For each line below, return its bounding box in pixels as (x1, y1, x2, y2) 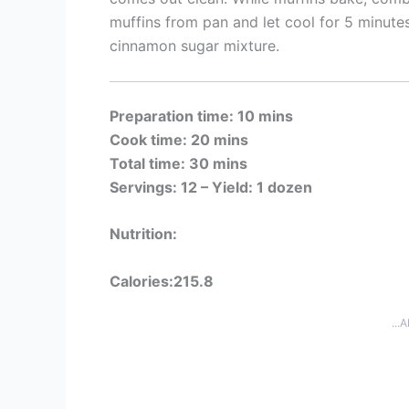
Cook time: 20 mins (110, 130, 248, 149)
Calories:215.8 (110, 271, 214, 290)
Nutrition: (110, 225, 177, 244)
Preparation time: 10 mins (110, 106, 293, 125)
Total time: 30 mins (110, 153, 247, 173)
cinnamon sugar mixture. (110, 36, 279, 55)
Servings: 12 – (110, 177, 212, 196)
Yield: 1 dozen (212, 177, 312, 196)
